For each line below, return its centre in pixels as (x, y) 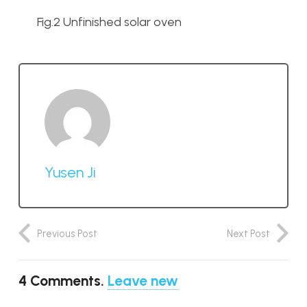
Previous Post (67, 233)
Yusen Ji (70, 172)
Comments (65, 280)
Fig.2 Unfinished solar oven (109, 22)
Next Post (248, 233)
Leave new (143, 280)
